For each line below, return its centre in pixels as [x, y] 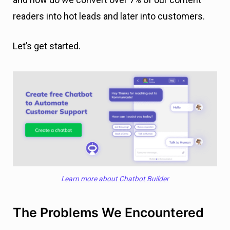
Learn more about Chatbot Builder [115, 178]
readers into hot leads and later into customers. [109, 16]
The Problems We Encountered [108, 212]
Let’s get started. [47, 46]
